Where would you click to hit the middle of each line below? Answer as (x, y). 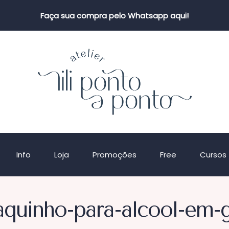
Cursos (213, 155)
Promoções (114, 155)
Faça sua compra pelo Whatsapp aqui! (114, 15)
